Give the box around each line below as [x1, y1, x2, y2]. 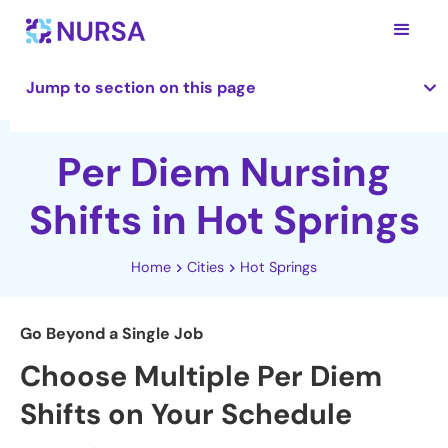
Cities [187, 258, 224, 276]
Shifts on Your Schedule [20, 395, 352, 433]
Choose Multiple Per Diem [20, 357, 382, 395]
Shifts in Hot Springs [28, 194, 420, 246]
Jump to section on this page [26, 77, 256, 98]
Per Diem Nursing [57, 146, 391, 198]
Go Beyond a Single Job [20, 323, 203, 344]
